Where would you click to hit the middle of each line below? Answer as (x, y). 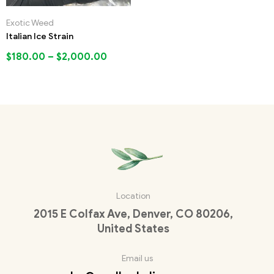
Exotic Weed (30, 23)
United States (133, 229)
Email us (137, 259)
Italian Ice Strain (40, 36)
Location (133, 196)
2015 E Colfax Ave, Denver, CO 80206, (133, 214)
